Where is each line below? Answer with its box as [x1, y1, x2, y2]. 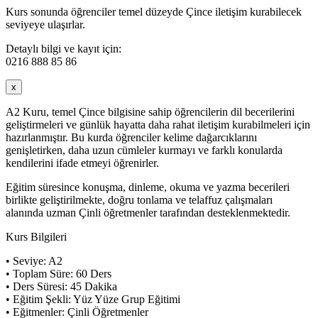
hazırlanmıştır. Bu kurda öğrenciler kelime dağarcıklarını [6, 131, 257, 143]
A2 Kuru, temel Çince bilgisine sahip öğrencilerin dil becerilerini [6, 105, 295, 118]
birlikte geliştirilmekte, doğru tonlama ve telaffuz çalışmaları [6, 193, 273, 206]
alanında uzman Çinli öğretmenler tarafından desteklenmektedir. [6, 206, 290, 219]
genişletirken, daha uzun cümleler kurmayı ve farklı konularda [6, 143, 283, 156]
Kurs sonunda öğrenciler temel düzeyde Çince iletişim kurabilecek [6, 5, 302, 18]
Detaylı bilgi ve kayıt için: [6, 42, 121, 55]
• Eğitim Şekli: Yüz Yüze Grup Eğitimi [6, 292, 180, 305]
